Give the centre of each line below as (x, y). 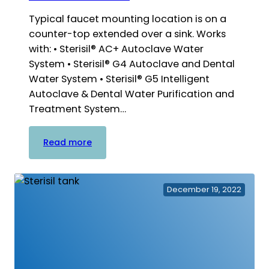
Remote (109, 155)
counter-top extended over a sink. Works (127, 34)
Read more (68, 142)
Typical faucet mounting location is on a (128, 19)
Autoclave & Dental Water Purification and (131, 94)
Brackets (111, 183)
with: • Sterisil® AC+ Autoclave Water (116, 49)
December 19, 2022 (204, 189)
